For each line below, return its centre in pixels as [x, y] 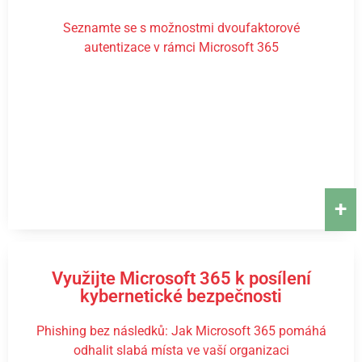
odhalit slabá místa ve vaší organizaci [181, 350]
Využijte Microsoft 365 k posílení [181, 278]
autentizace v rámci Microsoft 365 [181, 47]
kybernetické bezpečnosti [181, 296]
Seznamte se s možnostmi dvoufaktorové [181, 28]
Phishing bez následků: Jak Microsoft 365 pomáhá [181, 331]
